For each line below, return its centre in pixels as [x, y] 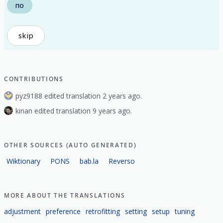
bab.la [89, 161]
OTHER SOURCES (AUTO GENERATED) [70, 145]
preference [63, 211]
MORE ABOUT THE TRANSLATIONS [65, 195]
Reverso [122, 161]
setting [136, 211]
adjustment [22, 211]
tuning [185, 211]
